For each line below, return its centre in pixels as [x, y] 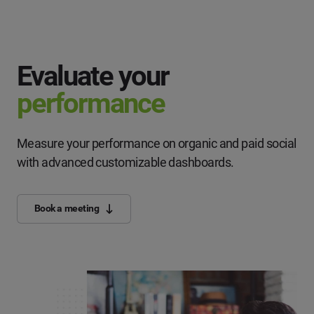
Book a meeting [67, 209]
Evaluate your [93, 76]
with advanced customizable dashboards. [125, 162]
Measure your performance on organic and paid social [157, 143]
